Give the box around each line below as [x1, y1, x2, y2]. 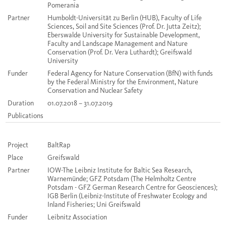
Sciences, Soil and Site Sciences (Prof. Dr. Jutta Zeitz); [47, 22, 201, 31]
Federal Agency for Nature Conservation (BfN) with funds [47, 69, 213, 78]
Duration [8, 99, 34, 108]
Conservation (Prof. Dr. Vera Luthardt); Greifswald [47, 48, 192, 57]
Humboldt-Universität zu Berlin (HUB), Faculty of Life [47, 14, 202, 23]
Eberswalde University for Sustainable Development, [47, 31, 200, 40]
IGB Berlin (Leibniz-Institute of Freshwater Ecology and [47, 192, 207, 201]
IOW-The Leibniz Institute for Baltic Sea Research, [47, 166, 192, 175]
